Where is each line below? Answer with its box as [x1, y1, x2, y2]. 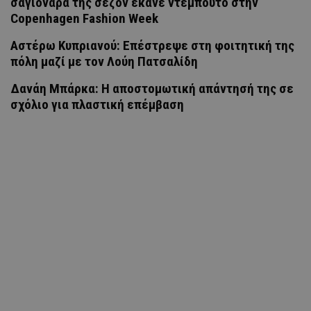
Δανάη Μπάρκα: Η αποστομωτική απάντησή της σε [10, 80, 294, 96]
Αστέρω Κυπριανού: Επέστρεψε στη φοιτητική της [10, 37, 294, 53]
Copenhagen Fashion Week [10, 10, 158, 26]
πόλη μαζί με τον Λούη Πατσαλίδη [10, 53, 198, 69]
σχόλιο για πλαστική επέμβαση [10, 96, 184, 112]
